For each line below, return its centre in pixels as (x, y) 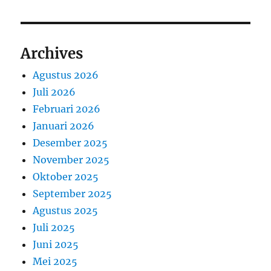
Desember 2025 (70, 142)
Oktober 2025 (66, 176)
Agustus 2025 (66, 210)
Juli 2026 (54, 92)
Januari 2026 (64, 126)
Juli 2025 (54, 227)
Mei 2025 (55, 261)
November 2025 (71, 159)
